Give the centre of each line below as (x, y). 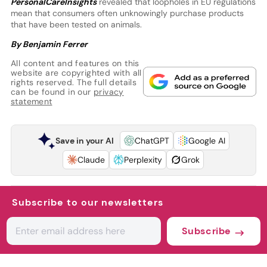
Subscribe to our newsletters (88, 203)
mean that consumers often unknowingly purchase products (127, 13)
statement (31, 102)
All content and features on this (75, 63)
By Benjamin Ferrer (49, 44)
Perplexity (143, 160)
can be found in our (52, 92)
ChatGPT (152, 141)
